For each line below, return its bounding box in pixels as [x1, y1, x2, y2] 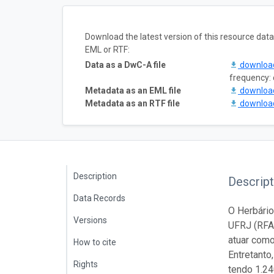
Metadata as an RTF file [85, 98, 180, 108]
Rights [73, 259, 98, 269]
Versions [73, 215, 107, 225]
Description [73, 171, 117, 181]
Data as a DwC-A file [85, 59, 166, 70]
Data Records [73, 193, 125, 203]
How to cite [73, 237, 116, 247]
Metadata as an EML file [85, 85, 181, 95]
